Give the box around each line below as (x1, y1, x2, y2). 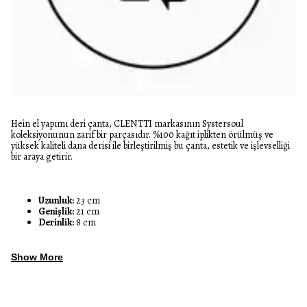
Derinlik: (38, 216, 74, 229)
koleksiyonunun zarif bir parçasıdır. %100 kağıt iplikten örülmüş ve (11, 128, 273, 141)
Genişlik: (38, 205, 74, 218)
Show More (11, 251, 63, 262)
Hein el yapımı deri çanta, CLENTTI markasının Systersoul (11, 117, 243, 130)
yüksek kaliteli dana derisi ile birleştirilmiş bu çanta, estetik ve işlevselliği (11, 139, 290, 152)
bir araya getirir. (11, 150, 73, 163)
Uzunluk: (38, 194, 74, 207)
